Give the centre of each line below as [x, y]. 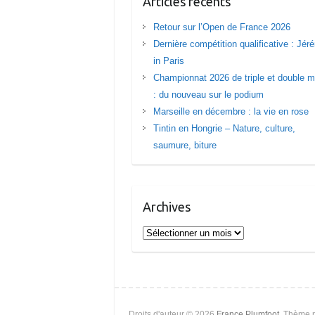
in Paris [169, 60]
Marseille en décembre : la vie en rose [231, 111]
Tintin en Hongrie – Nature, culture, [225, 128]
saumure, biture [185, 145]
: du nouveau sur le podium [209, 94]
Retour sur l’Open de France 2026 [222, 27]
